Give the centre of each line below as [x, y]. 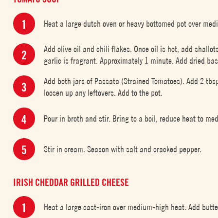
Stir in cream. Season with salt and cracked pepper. [123, 149]
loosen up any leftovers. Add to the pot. [103, 93]
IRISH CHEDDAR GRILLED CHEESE [71, 182]
